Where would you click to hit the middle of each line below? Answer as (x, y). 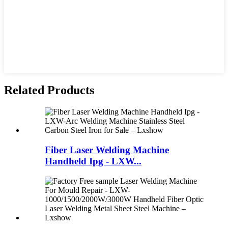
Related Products (49, 90)
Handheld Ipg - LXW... (93, 161)
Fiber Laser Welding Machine (107, 150)
